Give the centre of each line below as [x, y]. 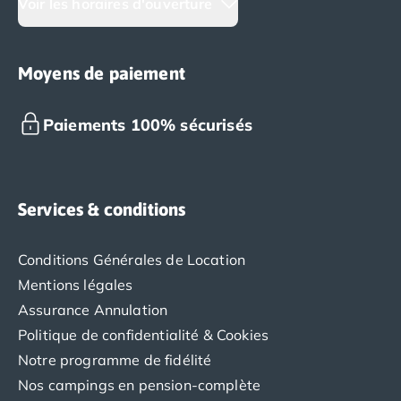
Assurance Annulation [93, 310]
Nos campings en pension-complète [140, 385]
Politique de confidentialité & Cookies [144, 335]
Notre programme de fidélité [115, 360]
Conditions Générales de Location [132, 260]
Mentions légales [76, 285]
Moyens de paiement [102, 73]
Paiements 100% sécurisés [148, 125]
